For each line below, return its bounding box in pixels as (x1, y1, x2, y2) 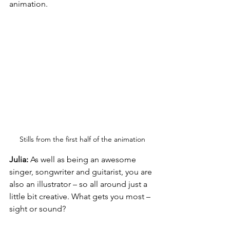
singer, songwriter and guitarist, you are (9, 166, 154, 177)
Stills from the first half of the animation (19, 134, 145, 144)
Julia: (9, 154, 28, 164)
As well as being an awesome (28, 154, 138, 164)
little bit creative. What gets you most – (9, 191, 152, 201)
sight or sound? (9, 203, 66, 214)
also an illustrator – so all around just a (9, 179, 149, 189)
